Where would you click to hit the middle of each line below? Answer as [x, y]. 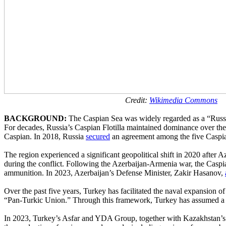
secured [98, 136]
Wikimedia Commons [183, 100]
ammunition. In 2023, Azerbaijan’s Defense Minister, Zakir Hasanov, [115, 173]
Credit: [77, 100]
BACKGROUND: [35, 118]
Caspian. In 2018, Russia [45, 136]
